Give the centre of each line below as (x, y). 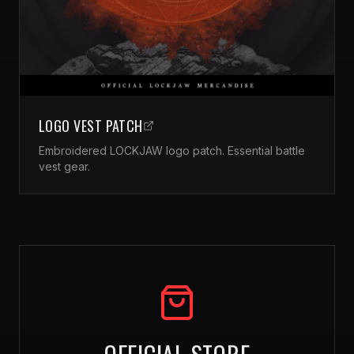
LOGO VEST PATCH (91, 126)
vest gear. (64, 167)
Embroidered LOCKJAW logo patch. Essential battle (172, 151)
